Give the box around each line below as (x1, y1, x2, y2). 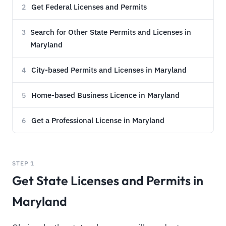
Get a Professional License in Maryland (31, 115, 165, 125)
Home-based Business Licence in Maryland (31, 89, 180, 100)
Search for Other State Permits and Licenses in (30, 26, 191, 37)
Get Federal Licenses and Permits (31, 1, 147, 12)
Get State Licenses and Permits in (12, 173, 203, 189)
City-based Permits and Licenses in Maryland (31, 64, 187, 75)
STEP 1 (12, 159, 35, 167)
